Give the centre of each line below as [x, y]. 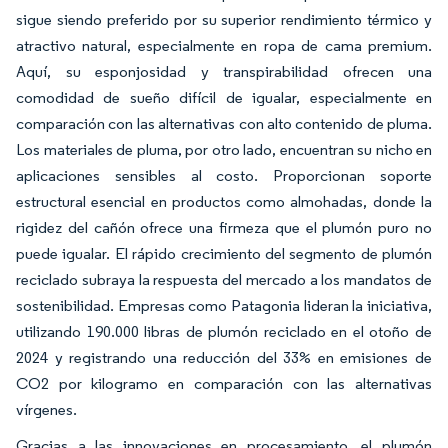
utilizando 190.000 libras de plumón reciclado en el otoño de [224, 331]
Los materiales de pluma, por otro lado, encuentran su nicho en [224, 149]
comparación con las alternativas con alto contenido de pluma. [224, 123]
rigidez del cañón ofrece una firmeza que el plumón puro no [224, 227]
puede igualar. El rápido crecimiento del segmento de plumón [224, 253]
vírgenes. [46, 409]
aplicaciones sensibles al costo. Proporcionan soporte [224, 175]
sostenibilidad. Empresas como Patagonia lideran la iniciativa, [224, 305]
